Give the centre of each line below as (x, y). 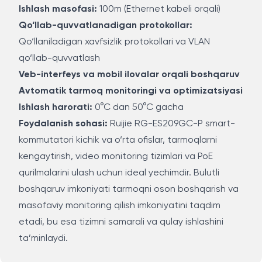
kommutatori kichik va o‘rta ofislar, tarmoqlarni (118, 140)
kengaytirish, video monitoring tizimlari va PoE (116, 157)
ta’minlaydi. (43, 239)
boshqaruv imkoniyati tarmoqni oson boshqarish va (129, 189)
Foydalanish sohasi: (63, 124)
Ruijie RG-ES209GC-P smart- (171, 124)
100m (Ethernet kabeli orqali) (159, 9)
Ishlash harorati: (56, 108)
